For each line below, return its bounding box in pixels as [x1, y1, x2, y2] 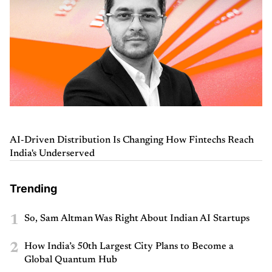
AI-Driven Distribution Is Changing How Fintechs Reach [10, 135, 254, 145]
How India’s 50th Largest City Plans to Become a [24, 241, 234, 251]
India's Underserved [10, 148, 95, 158]
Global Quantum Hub [24, 254, 117, 265]
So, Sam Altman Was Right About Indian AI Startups [24, 213, 250, 223]
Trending [10, 182, 57, 195]
